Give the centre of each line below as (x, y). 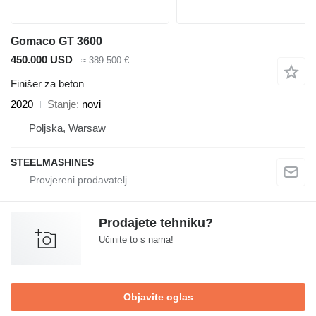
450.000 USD (42, 59)
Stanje (62, 104)
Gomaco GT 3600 (56, 41)
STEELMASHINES (52, 163)
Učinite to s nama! (136, 240)
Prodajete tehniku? (156, 223)
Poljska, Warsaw (67, 128)
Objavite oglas (158, 297)
